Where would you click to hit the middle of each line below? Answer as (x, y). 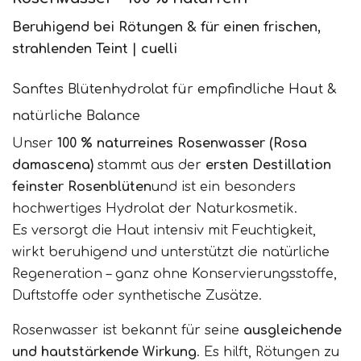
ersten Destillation (268, 166)
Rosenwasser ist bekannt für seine (128, 331)
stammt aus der (149, 166)
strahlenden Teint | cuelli (95, 50)
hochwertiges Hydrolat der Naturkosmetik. (155, 209)
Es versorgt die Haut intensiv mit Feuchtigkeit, (164, 231)
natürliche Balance (76, 116)
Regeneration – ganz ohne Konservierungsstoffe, (174, 274)
